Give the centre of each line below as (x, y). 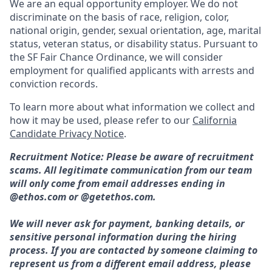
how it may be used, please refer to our (101, 120)
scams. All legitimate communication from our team (131, 170)
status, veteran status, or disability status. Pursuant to (134, 43)
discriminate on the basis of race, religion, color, (119, 17)
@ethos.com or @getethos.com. (83, 196)
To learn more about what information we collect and (132, 107)
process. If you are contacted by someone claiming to (134, 250)
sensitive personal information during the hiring (123, 236)
